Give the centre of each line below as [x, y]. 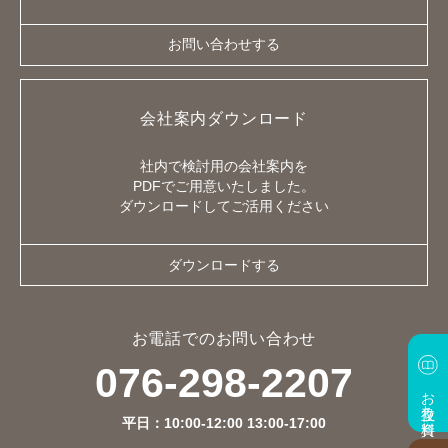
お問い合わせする [224, 45]
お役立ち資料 [428, 396]
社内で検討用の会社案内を [224, 167]
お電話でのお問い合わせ [224, 338]
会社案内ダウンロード [224, 119]
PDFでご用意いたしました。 [224, 187]
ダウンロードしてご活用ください [224, 207]
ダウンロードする [224, 265]
